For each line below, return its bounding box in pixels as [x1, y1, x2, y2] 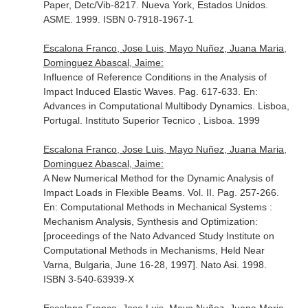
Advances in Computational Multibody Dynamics [43, 100, 252, 111]
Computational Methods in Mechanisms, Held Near [43, 245, 265, 256]
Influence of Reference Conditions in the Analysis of [43, 71, 267, 82]
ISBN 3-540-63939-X [43, 274, 134, 285]
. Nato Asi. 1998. [195, 259, 267, 270]
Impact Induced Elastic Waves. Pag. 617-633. [43, 86, 243, 97]
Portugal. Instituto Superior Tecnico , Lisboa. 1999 [43, 115, 260, 126]
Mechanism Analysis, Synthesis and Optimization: [43, 216, 258, 227]
